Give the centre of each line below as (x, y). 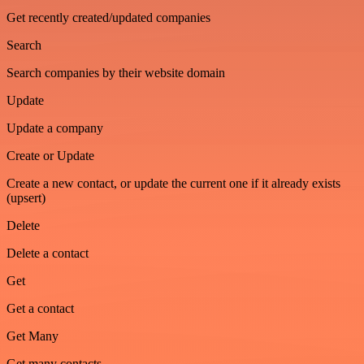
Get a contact (40, 309)
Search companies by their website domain (116, 73)
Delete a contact (48, 253)
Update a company (55, 128)
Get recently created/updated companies (108, 18)
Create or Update (50, 156)
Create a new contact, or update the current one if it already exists (173, 184)
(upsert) (26, 198)
